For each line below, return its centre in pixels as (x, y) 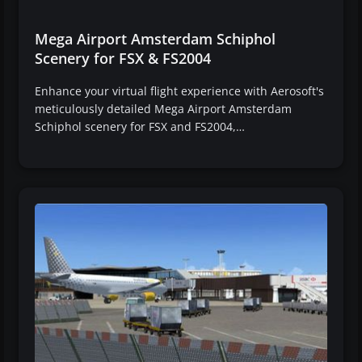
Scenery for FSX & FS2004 (123, 59)
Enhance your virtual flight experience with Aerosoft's (179, 91)
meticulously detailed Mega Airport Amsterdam (163, 109)
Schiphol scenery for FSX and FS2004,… (140, 127)
